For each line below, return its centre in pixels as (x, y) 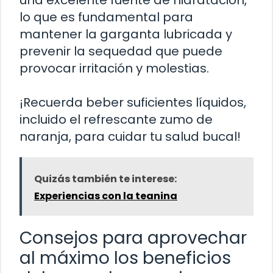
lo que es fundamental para (106, 17)
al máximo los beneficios (125, 258)
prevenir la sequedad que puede (121, 51)
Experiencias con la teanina (106, 196)
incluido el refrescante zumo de (116, 119)
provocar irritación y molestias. (114, 68)
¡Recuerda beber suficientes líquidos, (133, 102)
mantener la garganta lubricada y (126, 34)
